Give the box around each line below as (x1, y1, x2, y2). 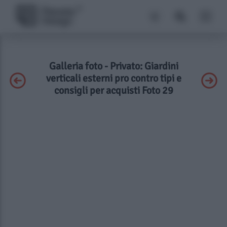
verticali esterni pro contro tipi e (46, 72, 181, 85)
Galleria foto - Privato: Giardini (49, 60, 178, 72)
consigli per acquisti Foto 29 (54, 84, 173, 97)
